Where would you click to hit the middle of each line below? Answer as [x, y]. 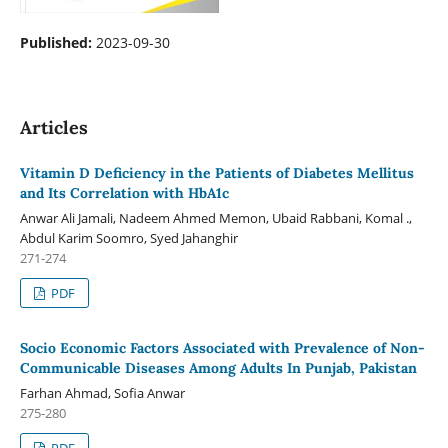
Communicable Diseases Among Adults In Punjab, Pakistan [218, 367]
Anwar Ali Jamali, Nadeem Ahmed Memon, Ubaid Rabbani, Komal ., [215, 217]
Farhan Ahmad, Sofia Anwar [102, 392]
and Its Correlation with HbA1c [124, 192]
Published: [57, 42]
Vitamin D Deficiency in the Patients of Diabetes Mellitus [216, 172]
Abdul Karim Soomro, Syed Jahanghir [128, 237]
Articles [53, 127]
